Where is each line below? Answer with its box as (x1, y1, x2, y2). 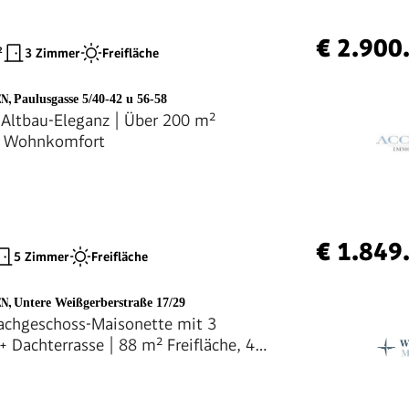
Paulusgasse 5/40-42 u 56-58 (14, 92, 167, 107)
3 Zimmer (25, 45, 80, 60)
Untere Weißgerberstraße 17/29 (14, 296, 185, 310)
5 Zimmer (14, 248, 69, 264)
